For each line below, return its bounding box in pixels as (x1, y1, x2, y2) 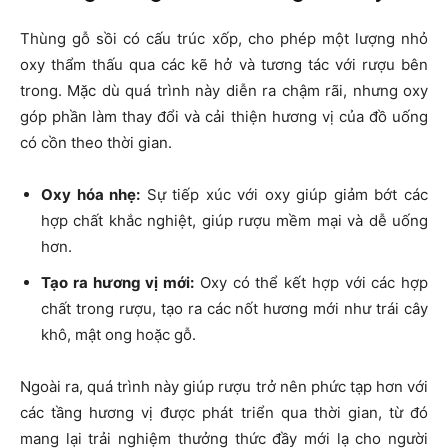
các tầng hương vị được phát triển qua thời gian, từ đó (20, 403, 428, 423)
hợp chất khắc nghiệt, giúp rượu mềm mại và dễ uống (41, 211, 428, 231)
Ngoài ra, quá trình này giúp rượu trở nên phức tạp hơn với (20, 377, 428, 397)
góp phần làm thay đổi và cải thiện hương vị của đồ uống (20, 107, 428, 127)
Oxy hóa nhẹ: (41, 185, 141, 205)
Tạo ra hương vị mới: (41, 273, 194, 293)
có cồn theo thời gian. (20, 133, 172, 153)
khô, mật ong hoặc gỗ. (41, 325, 196, 345)
